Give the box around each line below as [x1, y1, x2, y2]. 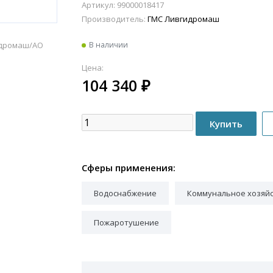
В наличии [89, 40, 128, 50]
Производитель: [82, 13, 146, 24]
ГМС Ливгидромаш [147, 13, 219, 24]
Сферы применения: [82, 161, 175, 174]
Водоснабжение [94, 188, 157, 199]
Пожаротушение [94, 217, 159, 229]
